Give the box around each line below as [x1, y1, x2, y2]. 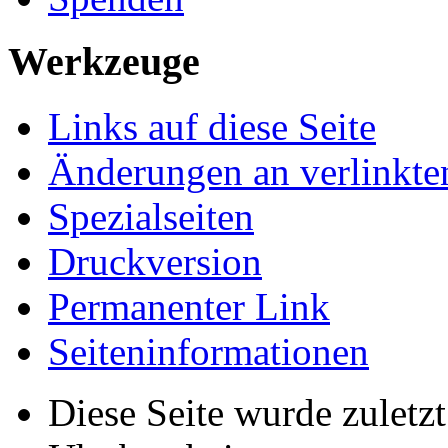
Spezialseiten [48, 195, 254, 239]
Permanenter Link [48, 285, 330, 329]
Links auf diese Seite [48, 105, 376, 149]
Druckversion [48, 240, 262, 284]
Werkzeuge [8, 39, 200, 85]
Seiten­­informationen [48, 330, 369, 374]
